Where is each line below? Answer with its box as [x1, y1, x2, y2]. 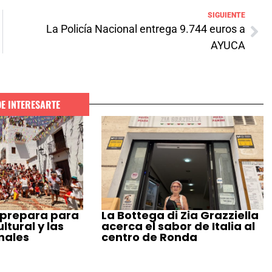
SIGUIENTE [208, 10, 245, 19]
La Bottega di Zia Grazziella [101, 208, 259, 223]
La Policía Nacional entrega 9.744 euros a [46, 22, 245, 35]
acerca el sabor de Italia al [101, 219, 256, 234]
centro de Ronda [101, 229, 198, 245]
